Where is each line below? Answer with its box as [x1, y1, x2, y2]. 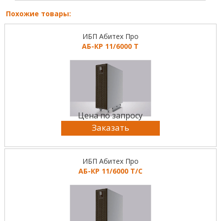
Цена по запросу [78, 110, 143, 121]
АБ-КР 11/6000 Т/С [78, 166, 143, 176]
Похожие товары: [5, 9, 71, 19]
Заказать [91, 122, 129, 134]
